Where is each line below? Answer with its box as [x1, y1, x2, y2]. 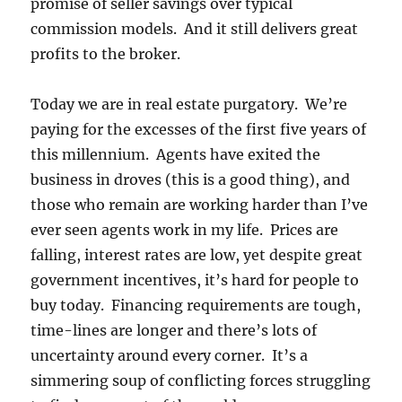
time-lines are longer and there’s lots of [31, 320, 318, 339]
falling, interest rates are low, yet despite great [31, 245, 363, 264]
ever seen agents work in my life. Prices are [31, 220, 339, 239]
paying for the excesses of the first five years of [31, 119, 367, 138]
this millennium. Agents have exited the [31, 144, 321, 163]
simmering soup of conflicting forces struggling [31, 371, 371, 389]
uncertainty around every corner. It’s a [31, 345, 309, 364]
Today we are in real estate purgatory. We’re [31, 94, 348, 113]
